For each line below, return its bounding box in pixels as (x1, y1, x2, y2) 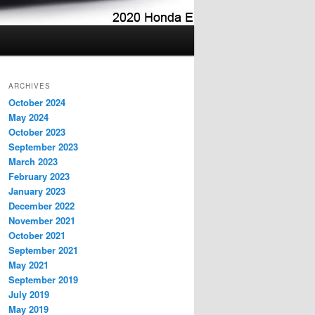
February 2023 (8, 169, 70, 184)
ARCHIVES (8, 81, 51, 91)
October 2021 (8, 229, 65, 243)
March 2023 (8, 155, 58, 169)
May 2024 (8, 110, 49, 124)
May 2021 (8, 258, 49, 272)
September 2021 (8, 243, 78, 257)
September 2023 (8, 140, 78, 154)
